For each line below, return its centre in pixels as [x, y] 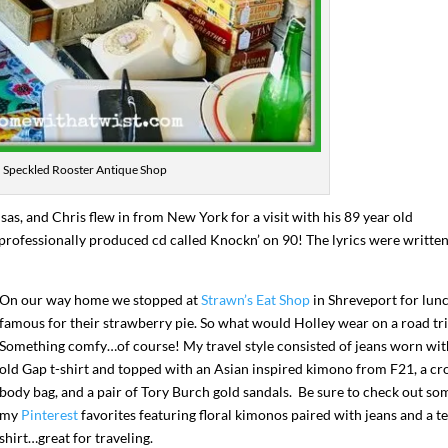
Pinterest [49, 415]
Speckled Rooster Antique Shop [84, 170]
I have [221, 289]
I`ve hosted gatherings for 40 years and [225, 276]
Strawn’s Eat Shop [255, 300]
